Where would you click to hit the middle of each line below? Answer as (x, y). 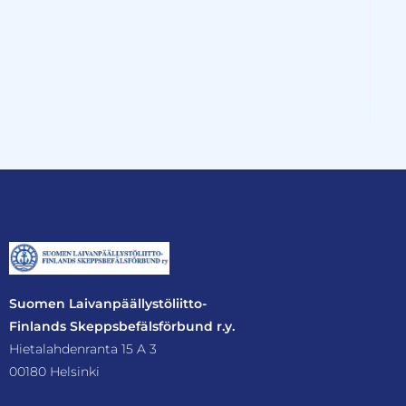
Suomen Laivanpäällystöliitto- (108, 303)
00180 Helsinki (54, 371)
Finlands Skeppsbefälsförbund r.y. (122, 326)
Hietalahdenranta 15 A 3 (83, 348)
